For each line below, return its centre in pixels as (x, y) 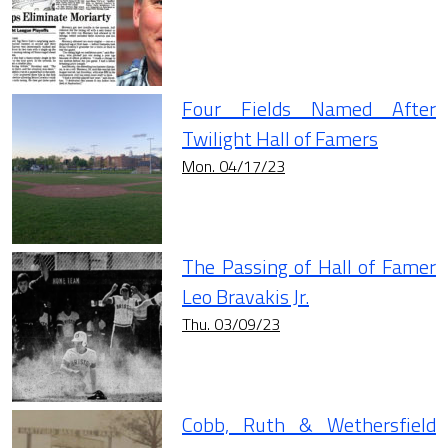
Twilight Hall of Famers (280, 139)
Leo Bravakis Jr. (245, 297)
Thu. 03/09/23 (231, 324)
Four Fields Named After (309, 109)
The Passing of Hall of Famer (309, 267)
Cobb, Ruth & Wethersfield (309, 425)
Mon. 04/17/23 (233, 166)
